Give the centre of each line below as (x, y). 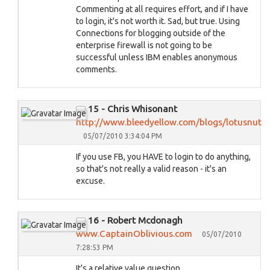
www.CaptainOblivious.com (134, 234)
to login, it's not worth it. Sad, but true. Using (158, 21)
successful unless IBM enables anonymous (157, 57)
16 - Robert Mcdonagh (135, 220)
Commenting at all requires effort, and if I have (162, 9)
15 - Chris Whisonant (133, 109)
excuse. (90, 181)
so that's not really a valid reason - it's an (151, 169)
